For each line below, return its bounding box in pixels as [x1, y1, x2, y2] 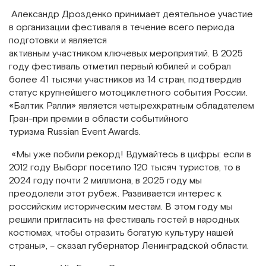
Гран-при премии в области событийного [9, 112, 189, 125]
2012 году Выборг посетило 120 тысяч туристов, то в [9, 161, 240, 174]
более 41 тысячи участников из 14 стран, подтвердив [9, 73, 242, 86]
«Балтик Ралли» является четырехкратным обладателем [9, 99, 254, 112]
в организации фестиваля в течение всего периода [9, 21, 235, 34]
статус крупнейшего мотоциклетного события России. [9, 86, 248, 99]
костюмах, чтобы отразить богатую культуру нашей [9, 226, 233, 239]
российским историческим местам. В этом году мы [9, 200, 233, 213]
